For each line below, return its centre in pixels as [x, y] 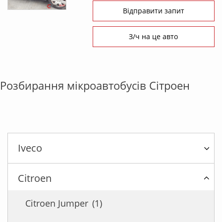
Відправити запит [153, 11]
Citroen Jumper [58, 203]
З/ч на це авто [154, 37]
